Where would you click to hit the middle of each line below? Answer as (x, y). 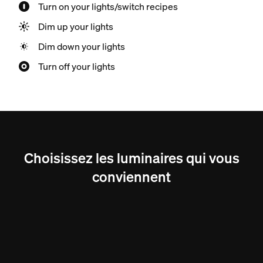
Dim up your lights (75, 27)
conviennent (131, 177)
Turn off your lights (76, 67)
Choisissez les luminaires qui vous (131, 158)
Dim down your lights (81, 47)
